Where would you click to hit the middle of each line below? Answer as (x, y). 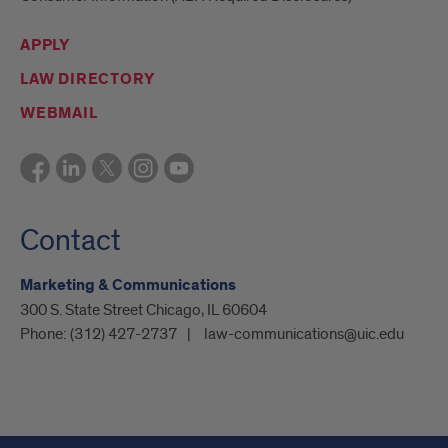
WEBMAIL (59, 114)
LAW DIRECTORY (87, 80)
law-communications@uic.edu (304, 334)
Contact (70, 241)
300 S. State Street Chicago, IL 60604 (143, 310)
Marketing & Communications (128, 286)
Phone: (45, 334)
